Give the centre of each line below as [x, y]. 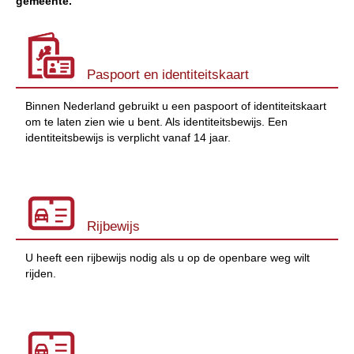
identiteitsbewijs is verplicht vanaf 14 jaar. [128, 137]
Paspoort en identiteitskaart [168, 74]
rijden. [41, 273]
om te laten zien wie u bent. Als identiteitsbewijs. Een [156, 121]
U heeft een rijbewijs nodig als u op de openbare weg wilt [168, 257]
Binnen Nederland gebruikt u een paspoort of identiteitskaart [176, 105]
